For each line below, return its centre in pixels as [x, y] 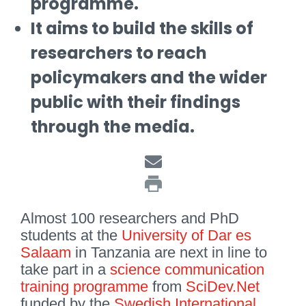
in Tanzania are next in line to [169, 252]
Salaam [46, 252]
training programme [84, 286]
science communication [187, 269]
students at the [71, 235]
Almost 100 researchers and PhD [130, 218]
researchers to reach [119, 53]
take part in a [65, 269]
